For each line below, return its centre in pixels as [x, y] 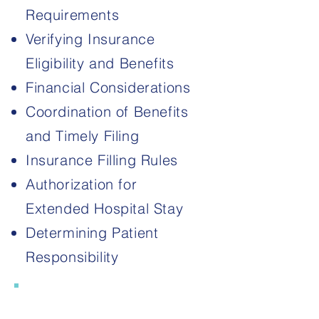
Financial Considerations [108, 87]
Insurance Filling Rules [102, 160]
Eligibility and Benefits [100, 63]
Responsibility [72, 257]
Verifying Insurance [90, 39]
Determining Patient [92, 232]
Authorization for [82, 184]
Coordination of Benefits [107, 111]
